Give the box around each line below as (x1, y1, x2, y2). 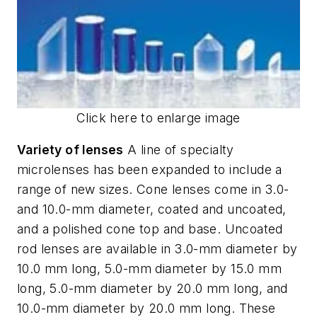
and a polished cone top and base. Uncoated (17, 221, 283, 237)
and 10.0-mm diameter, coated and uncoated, (17, 202, 287, 217)
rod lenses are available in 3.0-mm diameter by (17, 241, 298, 257)
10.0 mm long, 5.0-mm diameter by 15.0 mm (17, 261, 282, 277)
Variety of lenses (17, 142, 124, 158)
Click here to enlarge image (76, 110, 241, 125)
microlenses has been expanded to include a (17, 162, 282, 178)
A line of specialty (123, 142, 234, 158)
